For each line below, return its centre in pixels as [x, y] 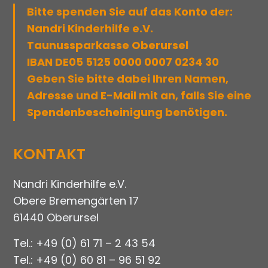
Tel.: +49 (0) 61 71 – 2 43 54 [85, 243]
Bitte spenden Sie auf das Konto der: [130, 12]
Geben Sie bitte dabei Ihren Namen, [128, 79]
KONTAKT [50, 154]
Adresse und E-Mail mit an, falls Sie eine [139, 96]
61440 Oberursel [56, 218]
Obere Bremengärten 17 [76, 201]
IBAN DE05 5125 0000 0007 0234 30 [123, 62]
